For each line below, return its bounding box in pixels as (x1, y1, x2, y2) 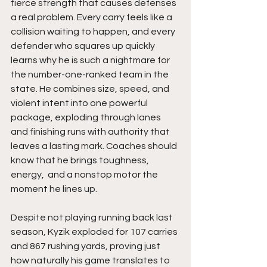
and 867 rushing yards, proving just (11, 241, 162, 251)
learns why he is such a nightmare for (11, 55, 172, 65)
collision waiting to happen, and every (11, 27, 177, 36)
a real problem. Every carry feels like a (11, 13, 174, 22)
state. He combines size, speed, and (11, 84, 171, 94)
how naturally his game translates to (11, 256, 172, 265)
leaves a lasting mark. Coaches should (11, 141, 179, 151)
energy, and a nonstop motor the (11, 170, 160, 179)
